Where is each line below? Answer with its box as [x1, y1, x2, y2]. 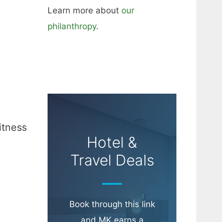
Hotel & [87, 133, 137, 152]
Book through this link [69, 199, 155, 210]
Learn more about [48, 5, 121, 16]
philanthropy [48, 21, 96, 32]
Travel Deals [70, 151, 154, 169]
